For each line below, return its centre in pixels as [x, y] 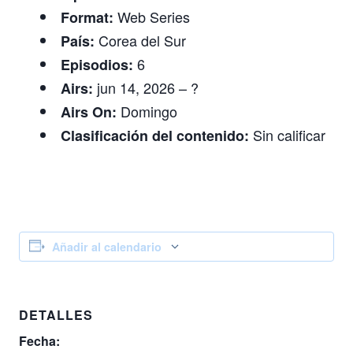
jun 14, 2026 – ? [146, 87]
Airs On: [89, 112]
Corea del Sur [140, 40]
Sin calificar [287, 135]
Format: [87, 17]
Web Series [152, 17]
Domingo [147, 111]
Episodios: [97, 65]
